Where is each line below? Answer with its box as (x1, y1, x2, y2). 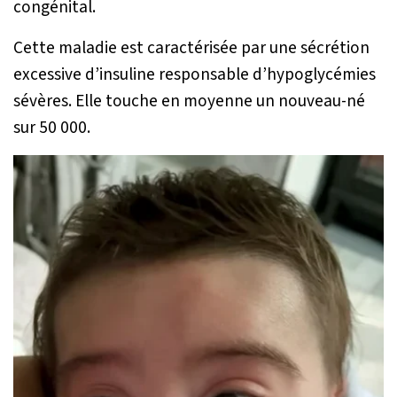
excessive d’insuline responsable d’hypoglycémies (13, 61, 376, 87)
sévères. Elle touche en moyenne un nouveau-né (13, 88, 365, 113)
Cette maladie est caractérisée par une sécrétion (13, 35, 370, 60)
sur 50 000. (13, 114, 90, 140)
